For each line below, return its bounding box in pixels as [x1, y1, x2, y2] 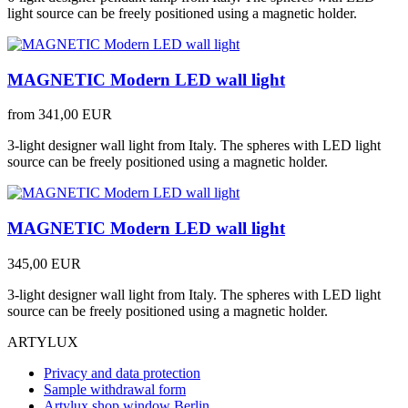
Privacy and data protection [44, 364, 200, 381]
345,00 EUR [7, 255, 81, 271]
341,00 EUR [38, 107, 112, 123]
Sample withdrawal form [44, 381, 186, 397]
